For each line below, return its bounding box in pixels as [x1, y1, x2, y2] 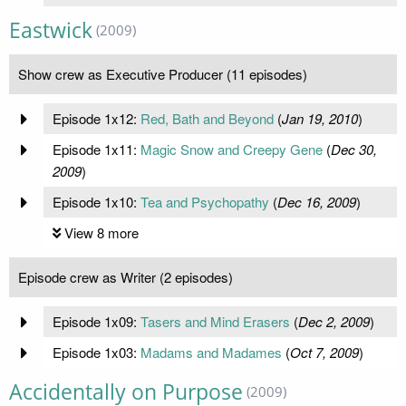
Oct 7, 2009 [289, 343, 359, 362]
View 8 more [63, 223, 139, 243]
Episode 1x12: [52, 109, 140, 129]
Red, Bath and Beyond [140, 109, 274, 129]
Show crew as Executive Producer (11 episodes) [18, 64, 307, 84]
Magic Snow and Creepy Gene [140, 140, 323, 159]
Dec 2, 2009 [297, 312, 370, 332]
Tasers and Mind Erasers [140, 312, 290, 332]
